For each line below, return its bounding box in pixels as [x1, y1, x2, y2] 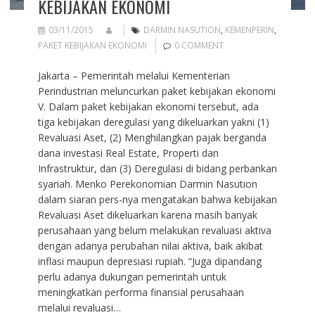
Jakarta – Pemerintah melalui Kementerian [37, 68, 230, 82]
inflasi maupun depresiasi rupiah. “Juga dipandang [37, 254, 262, 268]
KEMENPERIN [224, 23, 274, 36]
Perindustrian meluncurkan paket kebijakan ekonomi [37, 84, 276, 98]
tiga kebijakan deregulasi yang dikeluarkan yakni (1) [37, 115, 269, 129]
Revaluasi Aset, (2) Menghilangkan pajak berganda [37, 130, 266, 144]
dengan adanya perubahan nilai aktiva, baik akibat [37, 238, 263, 252]
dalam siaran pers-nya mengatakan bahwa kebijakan [37, 192, 277, 206]
